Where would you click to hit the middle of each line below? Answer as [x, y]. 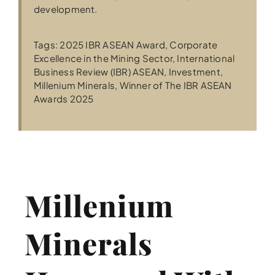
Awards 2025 [64, 99]
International [206, 58]
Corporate [194, 45]
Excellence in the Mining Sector [103, 58]
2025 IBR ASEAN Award [112, 45]
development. [66, 9]
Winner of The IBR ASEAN [176, 85]
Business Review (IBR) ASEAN [99, 72]
